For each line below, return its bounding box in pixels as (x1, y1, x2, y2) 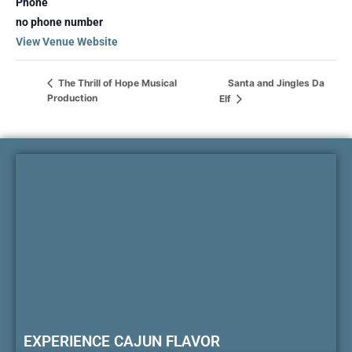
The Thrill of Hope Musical (56, 77, 177, 90)
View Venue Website (16, 35, 118, 48)
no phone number (16, 16, 103, 28)
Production (47, 92, 97, 104)
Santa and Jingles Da (227, 77, 324, 90)
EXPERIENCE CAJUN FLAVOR (24, 332, 220, 350)
